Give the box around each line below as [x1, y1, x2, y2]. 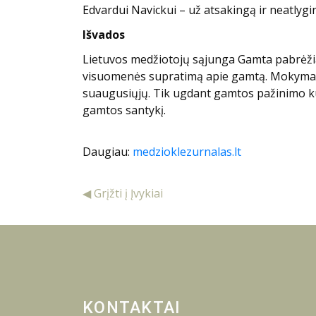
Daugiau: [83, 144, 133, 160]
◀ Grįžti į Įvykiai [83, 186, 163, 202]
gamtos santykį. [83, 102, 166, 118]
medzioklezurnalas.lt [133, 144, 241, 160]
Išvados [83, 26, 125, 42]
